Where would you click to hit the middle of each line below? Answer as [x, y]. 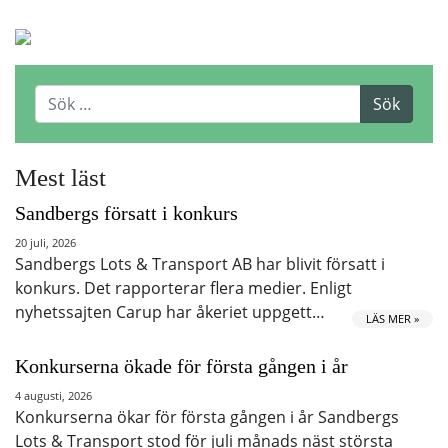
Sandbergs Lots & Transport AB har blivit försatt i [200, 264]
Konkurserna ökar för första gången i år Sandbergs [207, 417]
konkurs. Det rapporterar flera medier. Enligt [183, 288]
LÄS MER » [392, 319]
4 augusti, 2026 [53, 396]
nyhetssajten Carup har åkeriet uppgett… [170, 312]
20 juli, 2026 [45, 243]
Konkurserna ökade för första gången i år [181, 366]
